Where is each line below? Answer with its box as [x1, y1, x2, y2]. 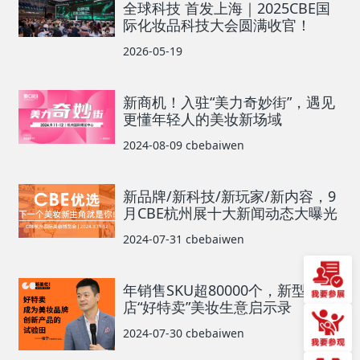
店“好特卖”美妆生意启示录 [123, 297, 292, 317]
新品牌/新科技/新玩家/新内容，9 [123, 186, 337, 206]
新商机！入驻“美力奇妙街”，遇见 [123, 92, 336, 112]
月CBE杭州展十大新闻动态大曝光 [123, 202, 338, 223]
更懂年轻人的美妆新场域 [123, 108, 283, 129]
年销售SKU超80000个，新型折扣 [123, 280, 336, 300]
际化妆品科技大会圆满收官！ [123, 14, 312, 35]
